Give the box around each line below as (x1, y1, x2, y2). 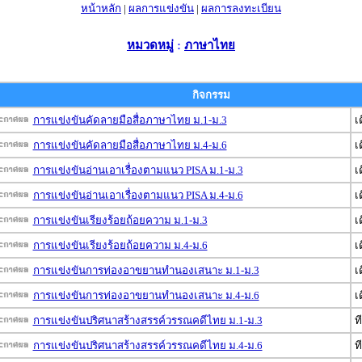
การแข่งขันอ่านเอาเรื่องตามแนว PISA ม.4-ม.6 (32, 189, 243, 201)
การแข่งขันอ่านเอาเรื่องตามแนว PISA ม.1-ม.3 (32, 164, 243, 176)
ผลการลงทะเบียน (201, 2, 281, 15)
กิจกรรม (192, 89, 230, 101)
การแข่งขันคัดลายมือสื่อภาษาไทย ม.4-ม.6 (32, 139, 227, 151)
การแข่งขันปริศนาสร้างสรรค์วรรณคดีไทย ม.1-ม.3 (32, 314, 263, 326)
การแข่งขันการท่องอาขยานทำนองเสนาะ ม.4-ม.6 (32, 289, 259, 301)
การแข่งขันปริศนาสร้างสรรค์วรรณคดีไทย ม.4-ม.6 (32, 339, 263, 351)
